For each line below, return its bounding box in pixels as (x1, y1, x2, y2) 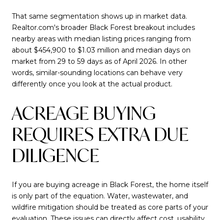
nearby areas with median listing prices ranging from (12, 34, 191, 43)
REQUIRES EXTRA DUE (12, 123, 189, 146)
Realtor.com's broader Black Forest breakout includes (12, 23, 195, 32)
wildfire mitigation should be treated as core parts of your (12, 203, 208, 212)
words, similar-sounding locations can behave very (12, 68, 183, 77)
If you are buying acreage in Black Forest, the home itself (12, 180, 208, 190)
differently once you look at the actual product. (12, 79, 172, 88)
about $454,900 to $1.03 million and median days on (12, 45, 191, 55)
